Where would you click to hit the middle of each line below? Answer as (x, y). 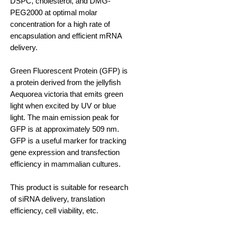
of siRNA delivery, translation (58, 199)
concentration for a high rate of (60, 24)
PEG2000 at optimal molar (54, 13)
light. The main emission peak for (65, 118)
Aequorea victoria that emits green (67, 94)
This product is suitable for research (69, 187)
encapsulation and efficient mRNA (66, 36)
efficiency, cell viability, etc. (54, 211)
